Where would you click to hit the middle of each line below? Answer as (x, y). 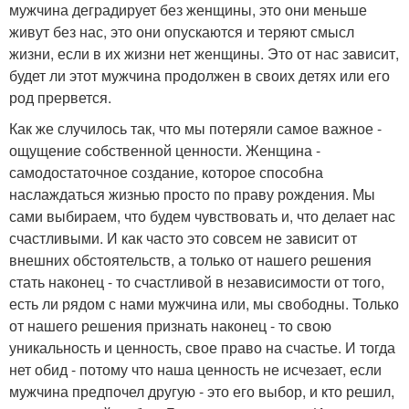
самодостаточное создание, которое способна (166, 172)
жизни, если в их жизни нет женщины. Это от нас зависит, (204, 53)
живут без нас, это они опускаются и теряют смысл (182, 31)
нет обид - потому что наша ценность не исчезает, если (195, 369)
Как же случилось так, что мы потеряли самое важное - (195, 128)
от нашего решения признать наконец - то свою (170, 325)
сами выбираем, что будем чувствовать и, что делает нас (202, 215)
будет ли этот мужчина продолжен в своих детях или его (199, 75)
